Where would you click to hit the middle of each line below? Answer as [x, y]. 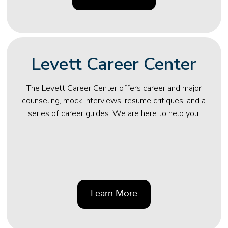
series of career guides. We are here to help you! [114, 114]
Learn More [114, 194]
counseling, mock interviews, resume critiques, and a [114, 101]
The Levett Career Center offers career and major [114, 88]
